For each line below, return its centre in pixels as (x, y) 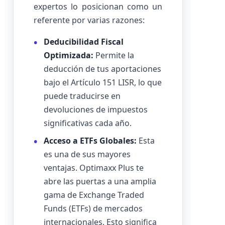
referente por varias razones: (89, 20)
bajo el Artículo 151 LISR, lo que (103, 82)
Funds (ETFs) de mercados (93, 208)
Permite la (114, 55)
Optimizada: (69, 55)
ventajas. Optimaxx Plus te (94, 168)
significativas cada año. (88, 123)
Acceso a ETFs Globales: (90, 141)
